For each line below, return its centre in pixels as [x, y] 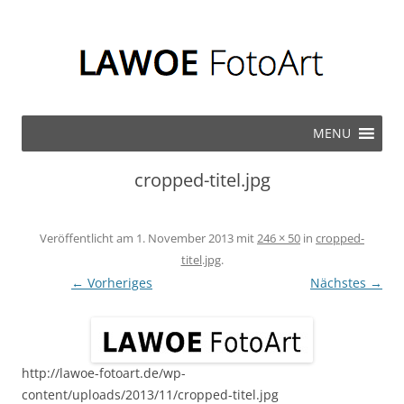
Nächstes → [346, 283]
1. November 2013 [185, 238]
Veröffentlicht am [88, 238]
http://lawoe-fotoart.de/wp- [104, 373]
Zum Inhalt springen [264, 121]
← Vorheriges [112, 283]
